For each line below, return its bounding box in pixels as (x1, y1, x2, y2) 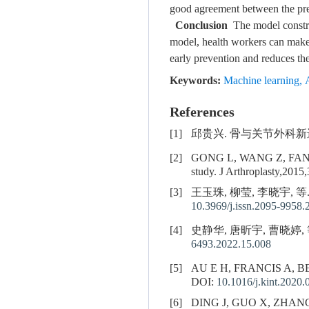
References (170, 105, 235, 121)
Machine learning (223, 74, 299, 88)
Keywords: (170, 74, 221, 88)
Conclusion (175, 19, 228, 32)
